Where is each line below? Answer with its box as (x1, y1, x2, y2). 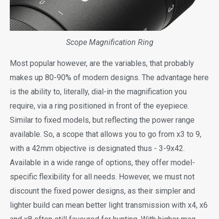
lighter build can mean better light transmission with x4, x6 (10, 200, 208, 210)
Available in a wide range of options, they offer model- (10, 157, 195, 167)
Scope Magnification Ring (66, 38, 153, 47)
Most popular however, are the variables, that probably (10, 58, 194, 68)
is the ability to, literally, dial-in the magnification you (10, 87, 187, 96)
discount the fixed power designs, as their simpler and (10, 186, 195, 196)
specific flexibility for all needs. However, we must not (10, 172, 195, 181)
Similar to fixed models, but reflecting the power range (10, 115, 195, 125)
